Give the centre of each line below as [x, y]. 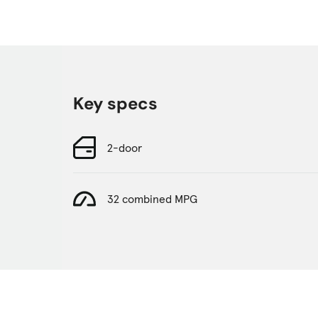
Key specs [115, 104]
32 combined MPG [152, 199]
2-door [125, 147]
